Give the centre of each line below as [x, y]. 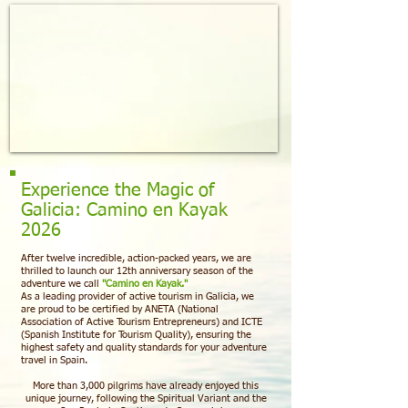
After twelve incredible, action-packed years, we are [136, 258]
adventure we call [61, 284]
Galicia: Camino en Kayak [124, 210]
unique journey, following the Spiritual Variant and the [146, 398]
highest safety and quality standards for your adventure [144, 347]
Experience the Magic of [117, 190]
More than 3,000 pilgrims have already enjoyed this [146, 386]
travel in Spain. [54, 360]
